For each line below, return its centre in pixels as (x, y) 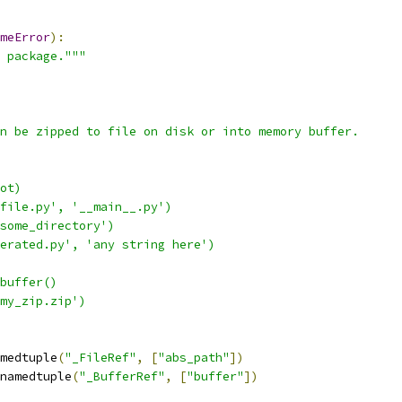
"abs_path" (194, 358)
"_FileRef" (100, 358)
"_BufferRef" (122, 376)
